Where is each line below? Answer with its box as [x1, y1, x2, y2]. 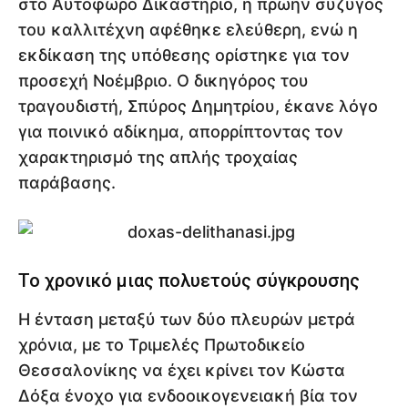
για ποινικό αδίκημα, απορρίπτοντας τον [18, 121, 343, 141]
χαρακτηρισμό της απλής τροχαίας [18, 147, 298, 167]
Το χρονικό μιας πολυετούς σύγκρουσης [18, 269, 360, 291]
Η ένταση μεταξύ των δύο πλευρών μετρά [18, 309, 355, 329]
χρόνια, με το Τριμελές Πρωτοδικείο [18, 334, 305, 354]
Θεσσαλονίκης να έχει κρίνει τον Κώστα [18, 360, 345, 380]
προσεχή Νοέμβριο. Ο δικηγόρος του [18, 70, 309, 90]
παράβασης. [18, 172, 116, 192]
